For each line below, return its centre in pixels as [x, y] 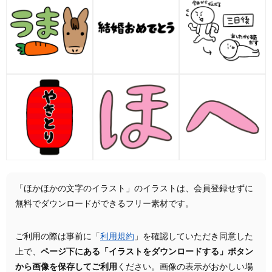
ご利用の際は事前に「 [58, 237]
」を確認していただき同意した [194, 237]
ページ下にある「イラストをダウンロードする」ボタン [147, 252]
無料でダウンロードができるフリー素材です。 [104, 204]
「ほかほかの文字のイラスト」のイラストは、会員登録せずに [134, 189]
